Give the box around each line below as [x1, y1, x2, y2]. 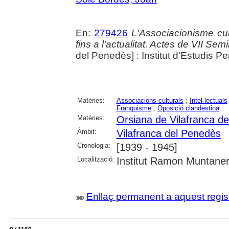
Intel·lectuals [189, 96, 227, 104]
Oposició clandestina [157, 104, 219, 112]
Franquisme [116, 104, 151, 112]
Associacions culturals [116, 96, 184, 104]
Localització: [77, 155, 114, 163]
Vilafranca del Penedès [116, 127, 221, 139]
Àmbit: [77, 127, 97, 135]
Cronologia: [77, 141, 110, 149]
